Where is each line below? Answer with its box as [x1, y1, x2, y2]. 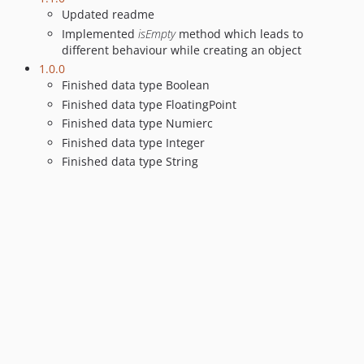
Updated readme [62, 6, 154, 23]
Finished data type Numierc [62, 115, 213, 132]
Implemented [62, 25, 138, 41]
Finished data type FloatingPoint [62, 96, 236, 112]
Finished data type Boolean [62, 77, 210, 93]
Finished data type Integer [62, 134, 205, 150]
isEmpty [138, 25, 175, 41]
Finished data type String [62, 154, 198, 170]
